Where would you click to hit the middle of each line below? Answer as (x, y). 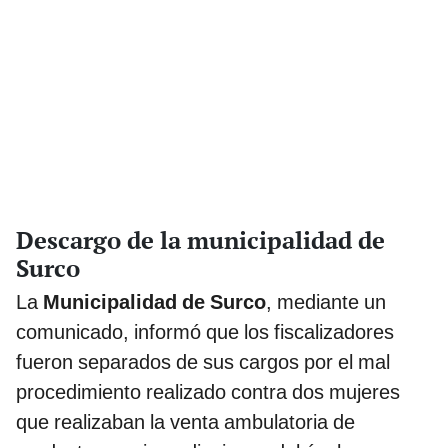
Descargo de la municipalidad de (200, 239)
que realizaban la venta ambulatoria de (185, 421)
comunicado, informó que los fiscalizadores (205, 331)
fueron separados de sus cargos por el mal (203, 361)
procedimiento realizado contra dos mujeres (208, 391)
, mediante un (326, 301)
